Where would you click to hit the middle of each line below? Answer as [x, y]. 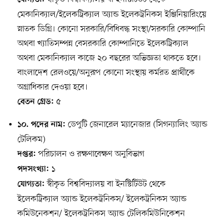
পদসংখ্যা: [33, 170]
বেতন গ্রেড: [35, 102]
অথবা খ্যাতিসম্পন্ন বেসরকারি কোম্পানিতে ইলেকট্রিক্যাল [103, 44]
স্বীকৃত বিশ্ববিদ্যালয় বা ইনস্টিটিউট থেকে [105, 184]
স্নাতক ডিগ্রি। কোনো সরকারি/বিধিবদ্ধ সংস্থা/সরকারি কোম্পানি [111, 29]
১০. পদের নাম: [41, 125]
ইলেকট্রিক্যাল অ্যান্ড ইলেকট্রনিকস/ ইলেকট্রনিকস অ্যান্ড [102, 199]
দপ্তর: [26, 155]
